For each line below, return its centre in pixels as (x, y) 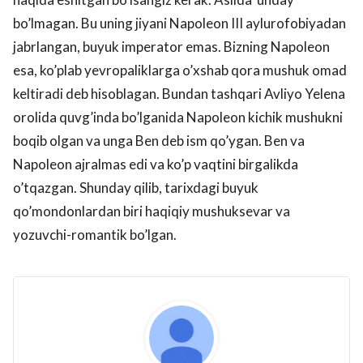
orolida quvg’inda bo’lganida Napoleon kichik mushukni (178, 117)
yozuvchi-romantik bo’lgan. (95, 234)
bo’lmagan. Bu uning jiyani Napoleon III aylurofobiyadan (179, 23)
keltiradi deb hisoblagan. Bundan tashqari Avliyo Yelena (179, 93)
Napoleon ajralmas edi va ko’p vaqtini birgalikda (156, 164)
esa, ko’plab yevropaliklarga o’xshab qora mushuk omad (180, 70)
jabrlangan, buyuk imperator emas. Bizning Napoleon (171, 46)
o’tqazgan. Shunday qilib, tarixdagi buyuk (136, 187)
